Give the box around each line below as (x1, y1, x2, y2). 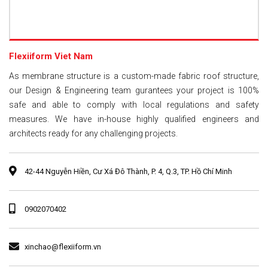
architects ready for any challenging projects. (9, 128, 178, 138)
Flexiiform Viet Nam (9, 50, 93, 62)
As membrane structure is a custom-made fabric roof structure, (9, 71, 259, 81)
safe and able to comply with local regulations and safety (9, 99, 259, 109)
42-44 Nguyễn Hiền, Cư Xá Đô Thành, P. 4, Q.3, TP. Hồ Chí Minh (23, 166, 232, 176)
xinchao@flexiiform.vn (25, 242, 101, 251)
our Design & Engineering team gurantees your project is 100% (9, 85, 259, 95)
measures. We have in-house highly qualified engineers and (9, 114, 259, 124)
